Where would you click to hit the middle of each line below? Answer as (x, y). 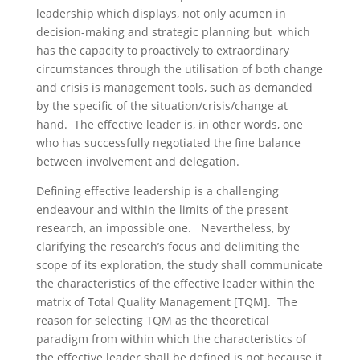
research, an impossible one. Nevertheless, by (163, 228)
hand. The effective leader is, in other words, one (169, 124)
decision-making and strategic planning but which (173, 32)
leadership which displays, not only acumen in (161, 13)
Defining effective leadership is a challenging (157, 191)
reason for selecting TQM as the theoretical (152, 320)
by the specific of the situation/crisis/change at (162, 106)
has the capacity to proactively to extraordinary (162, 50)
